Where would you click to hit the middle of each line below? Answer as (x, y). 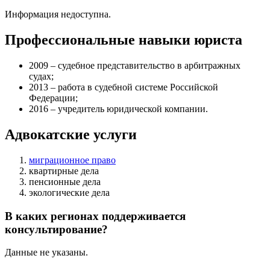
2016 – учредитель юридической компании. (118, 109)
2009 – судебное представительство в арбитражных (135, 66)
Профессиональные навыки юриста (124, 40)
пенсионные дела (65, 181)
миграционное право (72, 160)
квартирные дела (64, 171)
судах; (41, 77)
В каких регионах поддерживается (95, 216)
